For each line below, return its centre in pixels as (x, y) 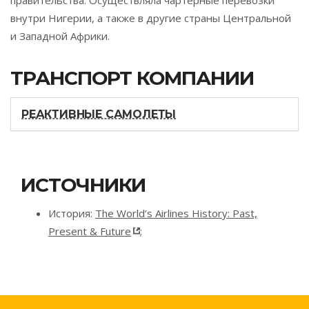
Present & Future (90, 231)
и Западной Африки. (60, 36)
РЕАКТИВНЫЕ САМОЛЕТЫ (99, 114)
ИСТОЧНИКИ (83, 185)
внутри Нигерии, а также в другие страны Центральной (151, 18)
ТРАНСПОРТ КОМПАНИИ (132, 78)
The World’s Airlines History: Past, (176, 213)
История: (72, 213)
